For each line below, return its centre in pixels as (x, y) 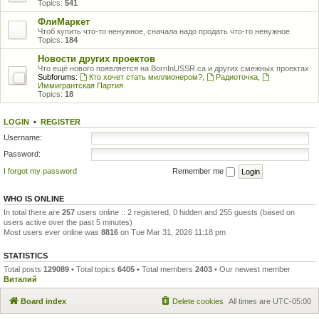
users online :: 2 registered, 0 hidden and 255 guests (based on (185, 212)
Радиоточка (236, 77)
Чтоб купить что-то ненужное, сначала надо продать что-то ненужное (164, 31)
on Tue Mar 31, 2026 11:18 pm (172, 232)
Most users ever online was (52, 232)
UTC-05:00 (292, 301)
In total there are (33, 212)
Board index (43, 301)
